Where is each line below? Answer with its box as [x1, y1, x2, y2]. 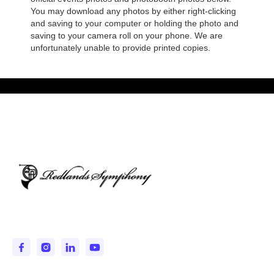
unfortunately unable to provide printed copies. [31, 43, 210, 53]
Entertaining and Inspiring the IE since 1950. [12, 207, 228, 222]
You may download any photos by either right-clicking [31, 6, 236, 17]
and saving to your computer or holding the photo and [31, 18, 239, 29]
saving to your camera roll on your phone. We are [31, 31, 223, 41]
